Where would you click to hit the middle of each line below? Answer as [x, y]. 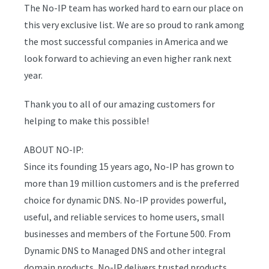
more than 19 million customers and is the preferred [131, 183]
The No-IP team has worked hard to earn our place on [134, 8]
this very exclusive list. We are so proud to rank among [134, 25]
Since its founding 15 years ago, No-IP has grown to [129, 166]
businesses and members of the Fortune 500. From [127, 234]
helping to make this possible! [86, 121]
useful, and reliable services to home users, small [124, 217]
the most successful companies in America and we [126, 41]
